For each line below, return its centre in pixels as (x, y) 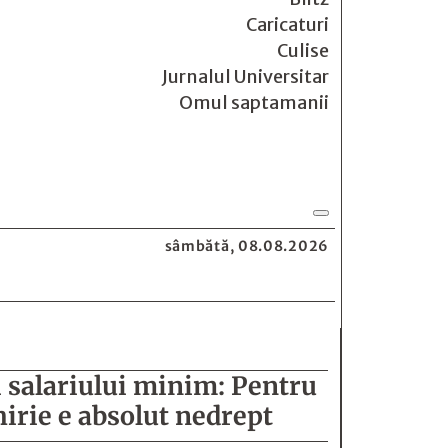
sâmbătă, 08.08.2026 (246, 246)
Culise (303, 50)
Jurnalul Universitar (245, 76)
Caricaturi (287, 24)
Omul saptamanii (254, 102)
